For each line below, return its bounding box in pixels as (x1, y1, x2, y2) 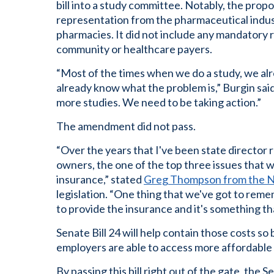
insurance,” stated (56, 172, 144, 186)
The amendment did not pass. (56, 119, 196, 133)
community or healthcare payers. (56, 42, 212, 56)
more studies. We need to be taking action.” (56, 95, 261, 109)
